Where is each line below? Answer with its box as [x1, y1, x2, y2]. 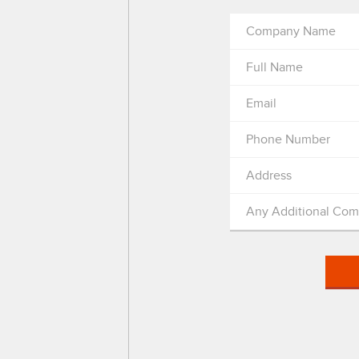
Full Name [246, 59, 304, 75]
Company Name [246, 23, 337, 39]
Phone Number [246, 131, 331, 147]
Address [246, 167, 292, 184]
